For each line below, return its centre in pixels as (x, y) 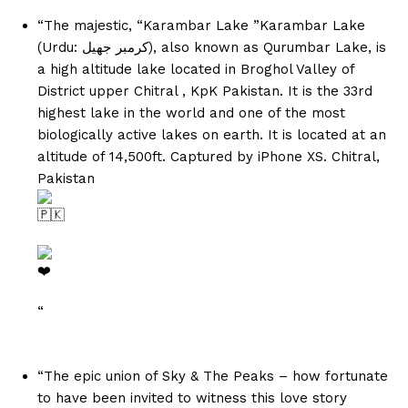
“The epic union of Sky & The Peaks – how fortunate (213, 377)
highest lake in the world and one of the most (191, 113)
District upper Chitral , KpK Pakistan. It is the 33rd (205, 92)
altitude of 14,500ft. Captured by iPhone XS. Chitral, (209, 157)
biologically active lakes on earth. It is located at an (212, 135)
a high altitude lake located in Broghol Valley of (196, 70)
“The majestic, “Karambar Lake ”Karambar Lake (201, 26)
